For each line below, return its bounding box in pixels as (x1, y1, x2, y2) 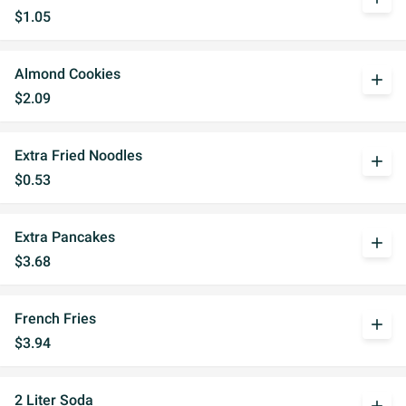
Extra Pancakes (14, 228, 115, 246)
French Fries (14, 310, 96, 327)
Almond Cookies (14, 65, 121, 82)
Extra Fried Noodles (14, 147, 142, 164)
